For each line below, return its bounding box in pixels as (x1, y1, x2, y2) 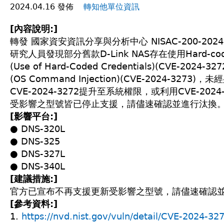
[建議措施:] (10, 173, 57, 184)
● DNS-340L (10, 161, 65, 171)
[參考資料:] (10, 198, 57, 209)
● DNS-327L (10, 148, 65, 159)
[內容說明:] (10, 23, 57, 34)
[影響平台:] (10, 111, 57, 121)
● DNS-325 (10, 136, 60, 146)
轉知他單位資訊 (83, 2, 139, 11)
